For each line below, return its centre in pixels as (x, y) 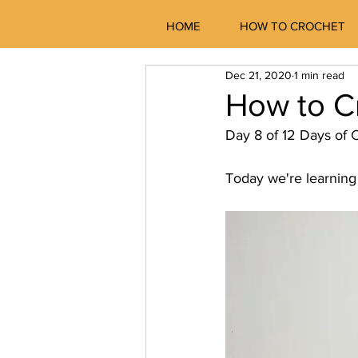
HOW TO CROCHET (292, 26)
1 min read (319, 75)
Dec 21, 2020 (259, 75)
